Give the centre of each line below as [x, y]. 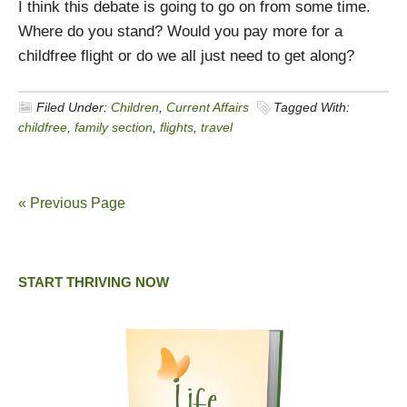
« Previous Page [72, 203]
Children [135, 107]
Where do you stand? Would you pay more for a [180, 31]
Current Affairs [208, 107]
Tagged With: [312, 107]
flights [177, 127]
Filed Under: [74, 107]
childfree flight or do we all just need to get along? [186, 56]
